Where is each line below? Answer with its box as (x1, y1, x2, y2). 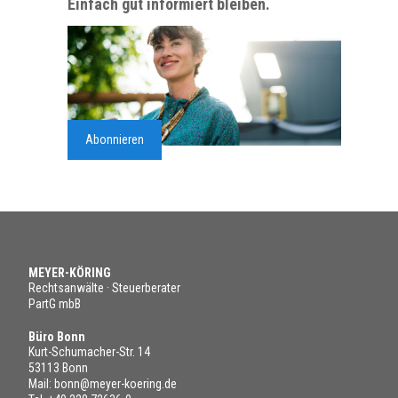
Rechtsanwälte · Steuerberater (28, 281, 180, 296)
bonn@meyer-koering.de (54, 377, 177, 392)
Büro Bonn (28, 330, 85, 345)
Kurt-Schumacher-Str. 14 (28, 345, 150, 360)
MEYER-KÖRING (28, 266, 111, 281)
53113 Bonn (28, 361, 88, 376)
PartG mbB (28, 297, 81, 312)
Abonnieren (85, 132, 144, 147)
